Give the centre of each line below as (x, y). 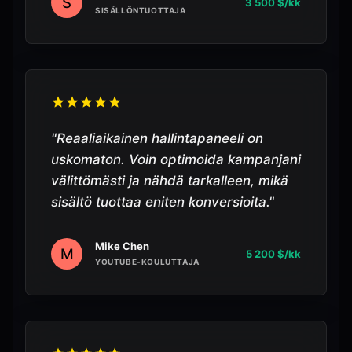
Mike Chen (122, 246)
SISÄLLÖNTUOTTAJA (141, 10)
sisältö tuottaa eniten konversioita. (160, 202)
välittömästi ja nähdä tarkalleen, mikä (170, 181)
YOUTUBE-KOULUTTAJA (147, 262)
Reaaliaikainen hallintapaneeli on (160, 138)
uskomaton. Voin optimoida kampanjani (176, 159)
